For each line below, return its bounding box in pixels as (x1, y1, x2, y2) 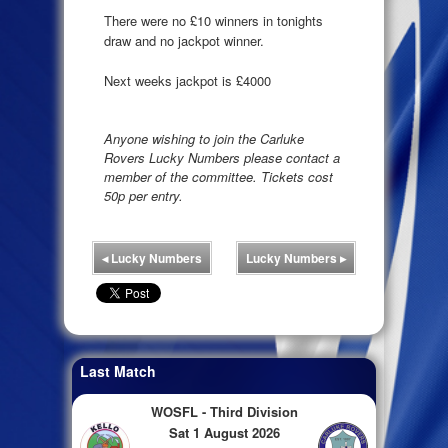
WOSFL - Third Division (150, 402, 298, 422)
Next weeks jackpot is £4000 (104, 70, 271, 90)
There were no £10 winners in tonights (104, 11, 323, 31)
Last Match (80, 361, 156, 382)
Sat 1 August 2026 (168, 423, 280, 443)
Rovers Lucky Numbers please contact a (104, 148, 340, 168)
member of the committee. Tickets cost (104, 167, 333, 187)
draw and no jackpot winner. (104, 31, 264, 51)
